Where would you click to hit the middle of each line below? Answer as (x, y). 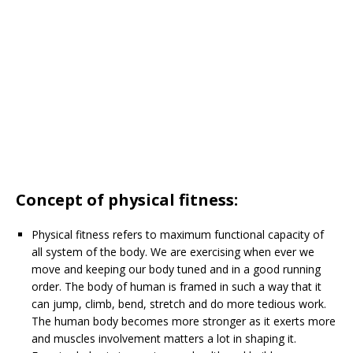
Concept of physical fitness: (127, 200)
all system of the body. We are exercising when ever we (173, 252)
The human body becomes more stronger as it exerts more (184, 321)
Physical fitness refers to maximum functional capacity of (178, 235)
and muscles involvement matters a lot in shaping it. (164, 339)
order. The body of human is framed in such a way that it (176, 287)
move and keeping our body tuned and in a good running (176, 269)
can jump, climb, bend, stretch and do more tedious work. (179, 304)
